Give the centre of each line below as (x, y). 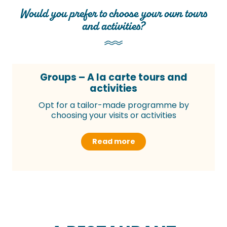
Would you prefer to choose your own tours (113, 13)
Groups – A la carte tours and (113, 78)
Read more (113, 142)
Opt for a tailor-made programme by (113, 105)
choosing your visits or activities (113, 116)
